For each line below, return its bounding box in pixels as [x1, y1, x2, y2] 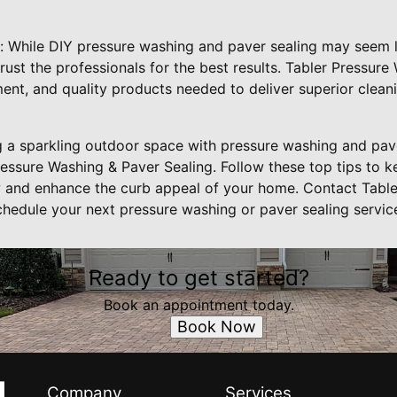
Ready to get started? [88, 265, 309, 291]
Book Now [176, 317, 256, 336]
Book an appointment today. [103, 296, 294, 314]
